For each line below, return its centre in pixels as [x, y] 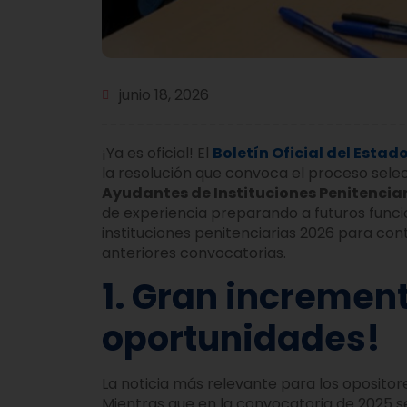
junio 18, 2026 [164, 94]
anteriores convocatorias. [194, 253]
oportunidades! [241, 339]
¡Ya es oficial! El [157, 153]
